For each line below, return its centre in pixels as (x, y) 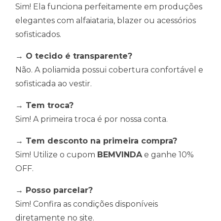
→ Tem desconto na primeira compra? (96, 141)
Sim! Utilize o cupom (56, 155)
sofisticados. (38, 35)
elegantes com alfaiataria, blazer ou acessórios (106, 21)
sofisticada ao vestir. (54, 84)
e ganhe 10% (168, 155)
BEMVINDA (120, 155)
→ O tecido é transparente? (74, 56)
